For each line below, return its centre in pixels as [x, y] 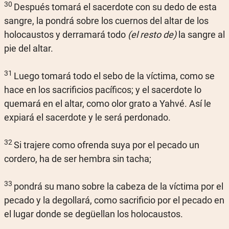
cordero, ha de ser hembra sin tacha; [78, 159]
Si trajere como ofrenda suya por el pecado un [107, 145]
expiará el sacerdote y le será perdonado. [87, 117]
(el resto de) [152, 35]
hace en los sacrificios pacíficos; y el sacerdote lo [103, 90]
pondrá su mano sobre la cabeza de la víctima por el [119, 186]
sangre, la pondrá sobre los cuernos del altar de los [106, 21]
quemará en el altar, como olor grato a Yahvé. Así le [108, 104]
